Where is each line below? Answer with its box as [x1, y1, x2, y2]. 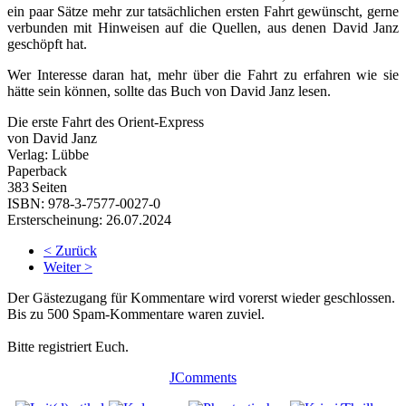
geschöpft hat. [7, 35, 87, 52]
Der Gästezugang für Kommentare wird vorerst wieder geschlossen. [7, 289, 395, 305]
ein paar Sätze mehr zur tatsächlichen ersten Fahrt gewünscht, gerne [7, 3, 399, 19]
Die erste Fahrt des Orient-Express [7, 113, 204, 130]
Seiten [32, 179, 67, 195]
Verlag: [7, 146, 48, 162]
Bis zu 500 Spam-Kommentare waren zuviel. [7, 305, 265, 322]
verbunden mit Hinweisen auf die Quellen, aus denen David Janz [7, 19, 399, 35]
